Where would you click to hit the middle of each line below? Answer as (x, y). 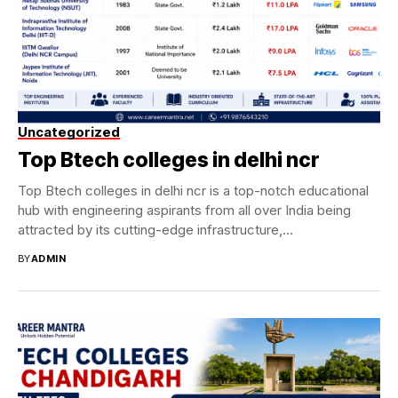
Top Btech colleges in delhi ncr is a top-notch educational (193, 190)
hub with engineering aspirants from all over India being (184, 210)
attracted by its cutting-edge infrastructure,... (155, 229)
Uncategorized (69, 131)
